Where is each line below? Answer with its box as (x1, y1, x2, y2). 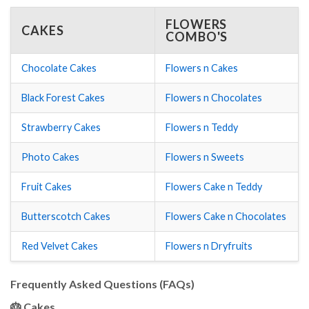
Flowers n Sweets (166, 151, 244, 163)
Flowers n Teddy (166, 121, 238, 134)
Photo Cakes (21, 151, 79, 163)
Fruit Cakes (21, 181, 72, 193)
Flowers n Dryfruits (166, 240, 252, 252)
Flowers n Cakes (166, 62, 238, 74)
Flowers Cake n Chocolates (166, 210, 286, 223)
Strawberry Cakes (21, 121, 101, 134)
